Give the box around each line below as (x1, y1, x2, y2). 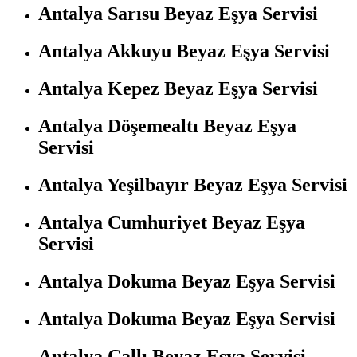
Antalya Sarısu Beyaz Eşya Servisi (38, 3, 318, 25)
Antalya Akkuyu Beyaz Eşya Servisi (38, 41, 330, 62)
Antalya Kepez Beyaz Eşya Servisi (38, 78, 318, 100)
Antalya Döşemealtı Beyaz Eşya (38, 116, 296, 136)
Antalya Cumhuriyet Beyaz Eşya (38, 211, 305, 233)
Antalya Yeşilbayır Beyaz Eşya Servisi (38, 174, 347, 195)
